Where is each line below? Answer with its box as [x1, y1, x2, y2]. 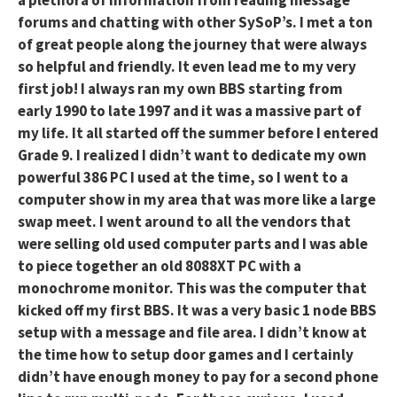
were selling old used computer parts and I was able [18, 234, 368, 254]
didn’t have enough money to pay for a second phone [18, 367, 378, 387]
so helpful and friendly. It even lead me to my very [18, 57, 356, 77]
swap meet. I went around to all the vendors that [18, 212, 351, 232]
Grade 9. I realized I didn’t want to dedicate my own [18, 145, 367, 166]
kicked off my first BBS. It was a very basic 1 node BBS [18, 300, 377, 321]
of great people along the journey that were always [18, 35, 367, 55]
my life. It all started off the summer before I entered [18, 123, 378, 144]
